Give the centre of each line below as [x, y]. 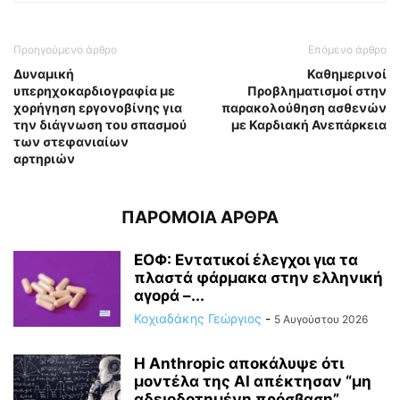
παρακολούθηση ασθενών [304, 107]
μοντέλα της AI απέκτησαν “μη [253, 381]
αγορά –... [169, 295]
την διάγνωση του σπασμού [100, 124]
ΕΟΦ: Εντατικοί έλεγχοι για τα [246, 259]
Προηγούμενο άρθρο [65, 49]
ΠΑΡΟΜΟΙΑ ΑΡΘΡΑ [200, 217]
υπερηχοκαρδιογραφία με [94, 90]
